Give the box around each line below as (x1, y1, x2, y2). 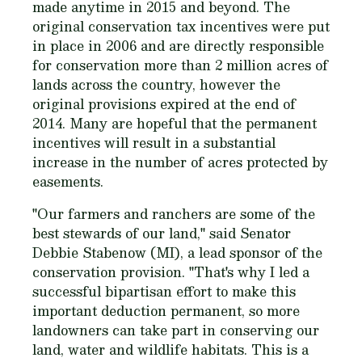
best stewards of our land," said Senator (32, 222, 291, 244)
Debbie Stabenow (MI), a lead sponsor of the (32, 242, 322, 263)
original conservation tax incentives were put (32, 15, 330, 37)
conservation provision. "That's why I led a (32, 261, 309, 283)
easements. (32, 170, 103, 192)
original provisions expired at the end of (32, 93, 296, 115)
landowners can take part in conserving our (32, 319, 319, 341)
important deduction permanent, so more (32, 300, 300, 322)
